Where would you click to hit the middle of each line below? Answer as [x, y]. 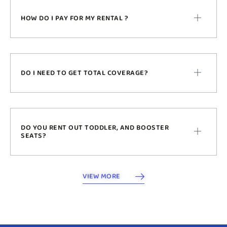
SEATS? [33, 136]
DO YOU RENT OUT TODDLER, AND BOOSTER [95, 128]
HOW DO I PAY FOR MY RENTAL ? [74, 18]
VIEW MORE [101, 176]
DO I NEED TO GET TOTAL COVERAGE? [84, 73]
